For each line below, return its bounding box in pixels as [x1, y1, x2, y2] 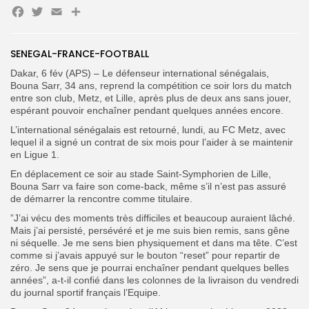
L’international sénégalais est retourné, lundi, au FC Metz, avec [10, 123, 286, 135]
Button [240, 37, 270, 50]
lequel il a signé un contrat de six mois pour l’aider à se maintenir [10, 136, 293, 148]
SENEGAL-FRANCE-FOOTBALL [10, 46, 149, 61]
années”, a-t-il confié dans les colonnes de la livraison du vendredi [10, 274, 299, 286]
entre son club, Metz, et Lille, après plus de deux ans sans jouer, [10, 92, 291, 103]
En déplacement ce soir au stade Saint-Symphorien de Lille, [10, 168, 271, 179]
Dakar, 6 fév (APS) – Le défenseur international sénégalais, [10, 67, 269, 79]
